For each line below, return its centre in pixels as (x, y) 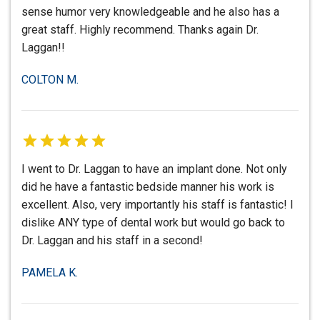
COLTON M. (50, 80)
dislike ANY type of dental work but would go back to (153, 223)
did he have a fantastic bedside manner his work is (148, 187)
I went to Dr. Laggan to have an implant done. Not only (154, 169)
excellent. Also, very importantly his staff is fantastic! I (157, 205)
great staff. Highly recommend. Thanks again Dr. (140, 30)
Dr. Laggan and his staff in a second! (112, 241)
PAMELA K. (50, 273)
